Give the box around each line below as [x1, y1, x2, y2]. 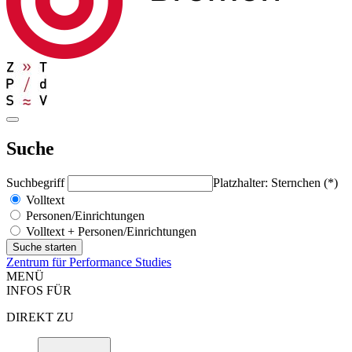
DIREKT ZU [6, 310, 74, 324]
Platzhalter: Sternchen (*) [213, 175, 338, 189]
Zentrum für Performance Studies [6, 255, 171, 269]
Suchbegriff [6, 175, 68, 189]
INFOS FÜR [6, 283, 71, 297]
